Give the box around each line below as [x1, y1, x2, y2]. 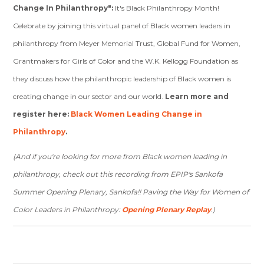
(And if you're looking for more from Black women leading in [13, 152, 227, 161]
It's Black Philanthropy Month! [115, 4, 220, 12]
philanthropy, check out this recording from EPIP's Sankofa [13, 170, 223, 179]
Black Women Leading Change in [71, 110, 203, 118]
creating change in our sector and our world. [13, 92, 166, 101]
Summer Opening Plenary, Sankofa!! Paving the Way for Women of [13, 187, 249, 196]
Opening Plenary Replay [122, 205, 212, 214]
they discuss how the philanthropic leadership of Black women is [13, 74, 232, 83]
